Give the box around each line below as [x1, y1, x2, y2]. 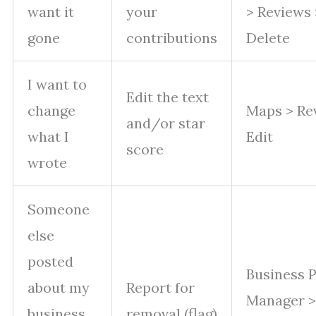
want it [28, 3, 74, 21]
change [28, 102, 75, 120]
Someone [28, 200, 90, 219]
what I [28, 128, 69, 146]
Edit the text [126, 88, 209, 107]
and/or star [126, 114, 205, 133]
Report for [126, 279, 195, 297]
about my [28, 279, 90, 297]
